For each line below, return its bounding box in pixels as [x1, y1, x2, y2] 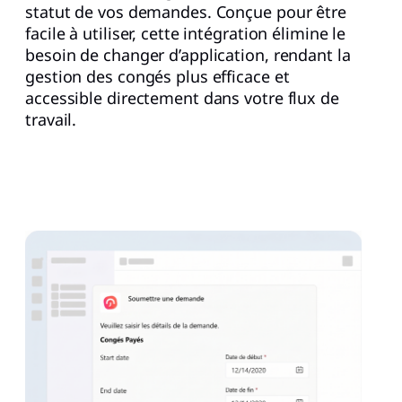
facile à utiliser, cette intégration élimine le [25, 22, 346, 44]
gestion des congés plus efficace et [25, 65, 290, 87]
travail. [25, 108, 77, 130]
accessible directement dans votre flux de [25, 86, 339, 109]
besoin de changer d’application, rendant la [25, 43, 351, 66]
